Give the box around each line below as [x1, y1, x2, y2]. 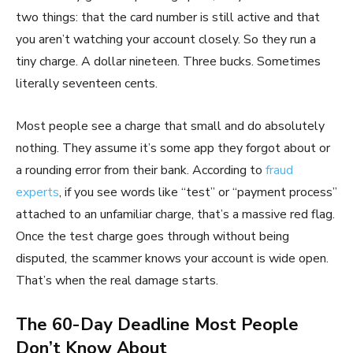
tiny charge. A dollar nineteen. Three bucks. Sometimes [16, 52, 321, 70]
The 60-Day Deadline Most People [16, 312, 299, 336]
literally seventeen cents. [16, 74, 158, 92]
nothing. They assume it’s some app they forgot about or [16, 139, 330, 157]
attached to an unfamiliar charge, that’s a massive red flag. [16, 205, 335, 223]
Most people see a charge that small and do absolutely [16, 117, 325, 135]
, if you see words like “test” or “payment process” [59, 183, 337, 201]
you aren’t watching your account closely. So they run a [16, 30, 316, 48]
